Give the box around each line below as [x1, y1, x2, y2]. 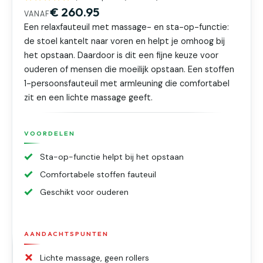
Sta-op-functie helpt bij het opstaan [40, 151, 184, 163]
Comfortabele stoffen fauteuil [40, 169, 157, 180]
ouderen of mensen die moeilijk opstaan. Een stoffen [24, 63, 235, 75]
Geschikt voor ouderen [40, 187, 129, 198]
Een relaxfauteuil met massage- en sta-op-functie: [24, 21, 230, 33]
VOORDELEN [24, 129, 75, 137]
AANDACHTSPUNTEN [24, 230, 109, 238]
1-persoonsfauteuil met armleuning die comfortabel [24, 77, 230, 89]
